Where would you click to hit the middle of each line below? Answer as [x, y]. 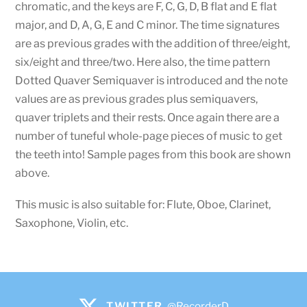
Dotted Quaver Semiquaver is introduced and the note [152, 80]
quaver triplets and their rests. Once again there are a [148, 117]
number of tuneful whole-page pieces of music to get [149, 136]
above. [33, 173]
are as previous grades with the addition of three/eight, [153, 43]
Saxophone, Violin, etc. [72, 223]
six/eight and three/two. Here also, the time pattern [143, 62]
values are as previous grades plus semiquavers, [137, 99]
